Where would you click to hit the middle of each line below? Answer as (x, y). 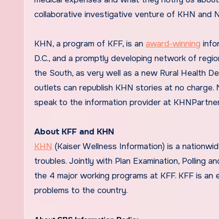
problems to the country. (81, 190)
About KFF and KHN (74, 131)
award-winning (173, 44)
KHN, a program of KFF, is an (90, 44)
